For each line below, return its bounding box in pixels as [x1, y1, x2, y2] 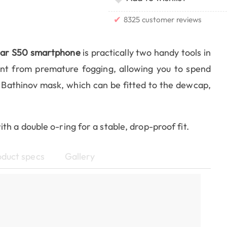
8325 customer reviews [124, 15, 202, 25]
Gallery [64, 150, 95, 163]
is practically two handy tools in [83, 47, 211, 59]
